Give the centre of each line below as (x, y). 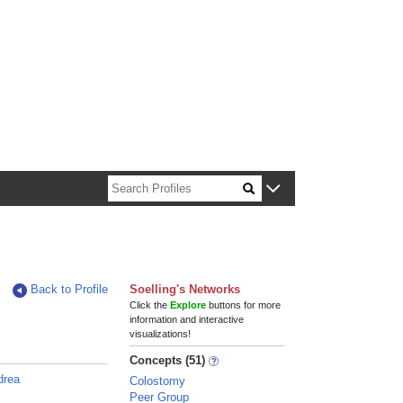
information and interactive (187, 319)
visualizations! (161, 334)
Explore (188, 305)
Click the (150, 305)
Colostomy (158, 381)
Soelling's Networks (185, 289)
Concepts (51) (168, 360)
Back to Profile (70, 289)
